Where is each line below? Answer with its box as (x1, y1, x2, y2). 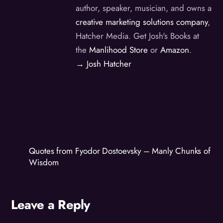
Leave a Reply (11, 196, 90, 215)
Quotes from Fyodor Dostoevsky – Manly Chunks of (29, 144, 211, 157)
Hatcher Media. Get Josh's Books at (76, 30, 200, 42)
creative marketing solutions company (76, 16, 208, 28)
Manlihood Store (89, 44, 148, 56)
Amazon (160, 44, 190, 56)
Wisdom (29, 156, 59, 168)
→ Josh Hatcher (76, 58, 132, 70)
